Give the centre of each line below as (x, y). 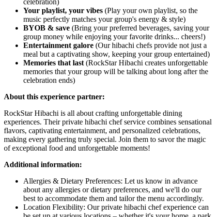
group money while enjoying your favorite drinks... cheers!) (114, 36)
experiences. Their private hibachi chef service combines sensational (108, 122)
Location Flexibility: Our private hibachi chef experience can (116, 207)
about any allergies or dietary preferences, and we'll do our (112, 189)
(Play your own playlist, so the (150, 10)
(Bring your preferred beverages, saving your (140, 28)
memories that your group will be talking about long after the (116, 71)
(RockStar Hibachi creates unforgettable (147, 62)
